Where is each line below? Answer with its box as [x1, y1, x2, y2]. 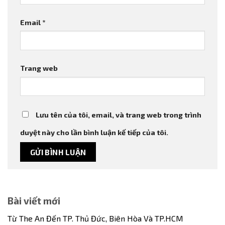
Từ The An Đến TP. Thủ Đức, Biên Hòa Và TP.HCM [8, 213, 183, 223]
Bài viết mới [8, 195, 60, 207]
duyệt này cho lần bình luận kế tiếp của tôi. [20, 128, 168, 137]
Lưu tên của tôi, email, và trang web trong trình [36, 110, 201, 119]
